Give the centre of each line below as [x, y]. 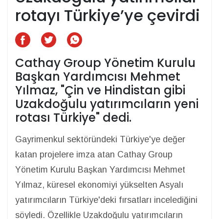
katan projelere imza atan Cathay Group [94, 154]
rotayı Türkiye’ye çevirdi [108, 15]
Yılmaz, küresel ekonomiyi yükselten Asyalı [99, 185]
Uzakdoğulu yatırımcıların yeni [107, 104]
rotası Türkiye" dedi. [73, 118]
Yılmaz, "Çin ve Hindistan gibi [100, 90]
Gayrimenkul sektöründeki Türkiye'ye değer [100, 139]
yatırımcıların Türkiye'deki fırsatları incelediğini [106, 200]
